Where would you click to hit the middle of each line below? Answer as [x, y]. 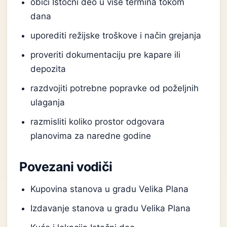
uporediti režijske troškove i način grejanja [116, 35]
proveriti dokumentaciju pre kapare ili [106, 55]
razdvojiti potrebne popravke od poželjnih [115, 88]
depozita [48, 69]
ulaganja [48, 102]
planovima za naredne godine [91, 136]
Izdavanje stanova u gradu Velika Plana [111, 208]
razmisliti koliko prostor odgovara [98, 122]
